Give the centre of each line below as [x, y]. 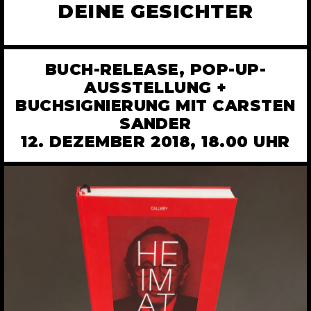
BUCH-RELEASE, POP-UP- [155, 70]
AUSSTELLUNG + [155, 88]
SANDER [155, 124]
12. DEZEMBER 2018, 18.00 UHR [155, 142]
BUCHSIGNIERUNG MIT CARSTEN [155, 106]
